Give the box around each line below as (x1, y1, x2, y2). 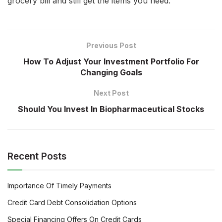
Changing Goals (80, 67, 142, 78)
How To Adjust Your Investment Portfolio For (23, 56, 199, 67)
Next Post (93, 89, 129, 98)
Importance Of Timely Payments (7, 181, 111, 190)
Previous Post (86, 41, 136, 50)
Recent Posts (7, 151, 66, 163)
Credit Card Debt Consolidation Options (7, 198, 137, 207)
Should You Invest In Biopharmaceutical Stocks (18, 104, 204, 114)
